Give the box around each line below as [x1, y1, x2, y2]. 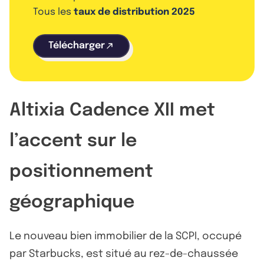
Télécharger [48, 40, 105, 51]
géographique [9, 193, 134, 212]
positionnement [9, 162, 153, 181]
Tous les [33, 6, 74, 17]
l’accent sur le [9, 131, 137, 150]
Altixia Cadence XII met [9, 101, 215, 120]
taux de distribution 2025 [74, 6, 195, 17]
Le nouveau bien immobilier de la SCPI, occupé [9, 230, 242, 242]
